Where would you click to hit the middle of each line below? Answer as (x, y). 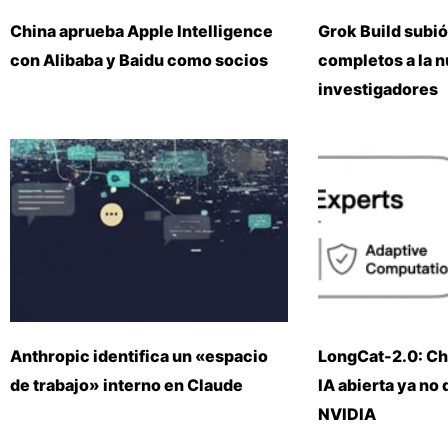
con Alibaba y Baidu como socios (139, 59)
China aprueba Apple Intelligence (141, 30)
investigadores (377, 88)
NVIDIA (346, 413)
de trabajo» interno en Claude (126, 384)
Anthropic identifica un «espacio (139, 355)
